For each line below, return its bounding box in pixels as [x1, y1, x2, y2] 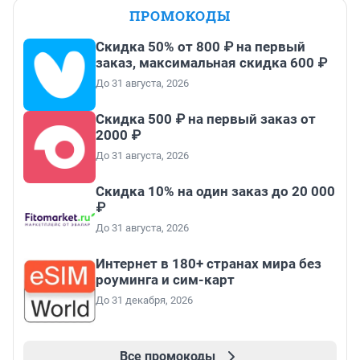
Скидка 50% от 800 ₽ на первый [96, 39, 305, 55]
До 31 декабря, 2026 [96, 294, 193, 307]
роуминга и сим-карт [96, 272, 235, 288]
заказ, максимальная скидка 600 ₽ [96, 55, 327, 72]
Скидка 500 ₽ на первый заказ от [96, 111, 316, 128]
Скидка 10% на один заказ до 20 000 [96, 183, 335, 200]
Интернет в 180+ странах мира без [96, 256, 321, 272]
